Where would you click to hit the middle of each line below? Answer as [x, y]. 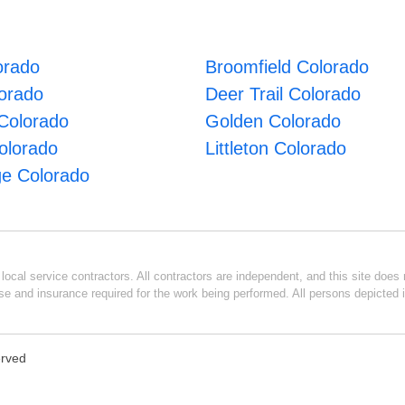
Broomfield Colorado [287, 66]
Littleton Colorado [276, 148]
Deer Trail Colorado [283, 94]
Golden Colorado [273, 121]
